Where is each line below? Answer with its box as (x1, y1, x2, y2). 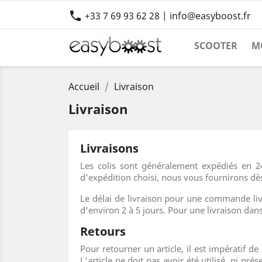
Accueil (68, 80, 99, 94)
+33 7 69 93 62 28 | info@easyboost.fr (82, 9, 251, 23)
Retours (80, 223, 126, 240)
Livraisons (80, 140, 139, 157)
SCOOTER (194, 39, 237, 52)
